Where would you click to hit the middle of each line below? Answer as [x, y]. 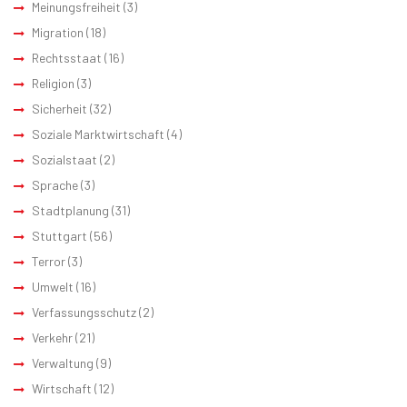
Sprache [55, 184]
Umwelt [53, 286]
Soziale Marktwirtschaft [98, 134]
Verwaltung [63, 362]
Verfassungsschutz [84, 312]
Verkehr [52, 337]
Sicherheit [60, 108]
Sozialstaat [65, 159]
